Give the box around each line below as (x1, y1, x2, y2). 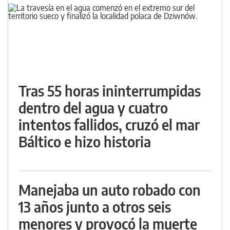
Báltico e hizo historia (18, 132, 151, 151)
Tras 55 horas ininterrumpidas (18, 82, 201, 100)
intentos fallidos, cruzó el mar (18, 116, 200, 134)
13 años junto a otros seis (18, 198, 171, 216)
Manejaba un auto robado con (18, 181, 201, 199)
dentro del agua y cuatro (18, 99, 168, 117)
